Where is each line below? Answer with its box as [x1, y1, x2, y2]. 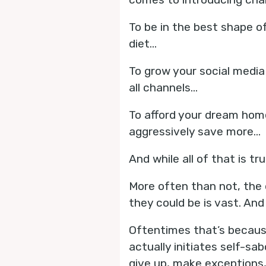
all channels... [129, 81, 198, 94]
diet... [129, 37, 157, 50]
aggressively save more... [129, 125, 261, 138]
